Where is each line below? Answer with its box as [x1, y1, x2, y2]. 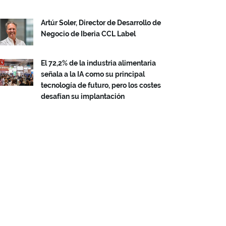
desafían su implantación [41, 92, 125, 100]
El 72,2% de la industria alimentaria [41, 59, 156, 67]
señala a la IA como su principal [41, 70, 145, 78]
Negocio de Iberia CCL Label [41, 30, 136, 38]
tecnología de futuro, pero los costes [41, 81, 161, 89]
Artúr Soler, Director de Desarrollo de [41, 19, 161, 27]
